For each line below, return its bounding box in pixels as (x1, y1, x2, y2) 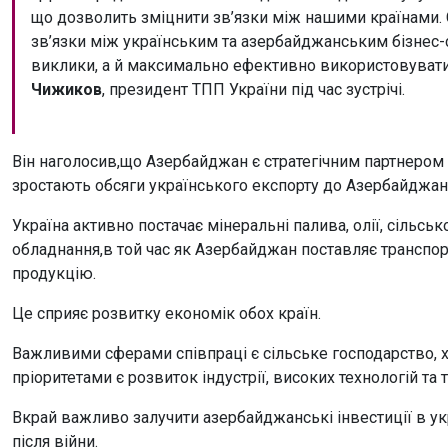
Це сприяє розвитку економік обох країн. (12, 303, 321, 323)
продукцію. (12, 263, 96, 283)
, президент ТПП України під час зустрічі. (102, 79, 405, 99)
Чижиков (31, 79, 102, 99)
